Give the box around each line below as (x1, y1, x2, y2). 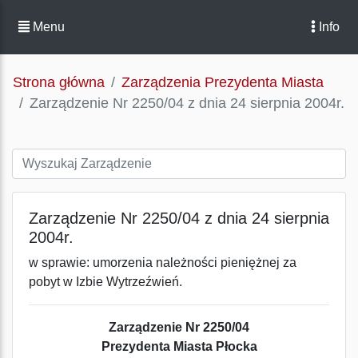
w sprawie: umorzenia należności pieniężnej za (29, 256, 296, 269)
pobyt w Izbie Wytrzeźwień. (29, 275, 182, 288)
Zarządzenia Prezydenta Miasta (121, 74, 324, 90)
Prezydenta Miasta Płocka (101, 340, 257, 353)
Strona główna (13, 74, 105, 90)
